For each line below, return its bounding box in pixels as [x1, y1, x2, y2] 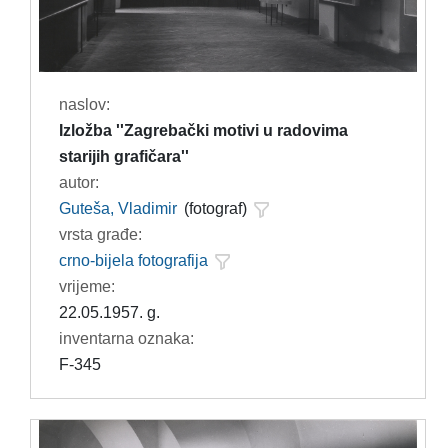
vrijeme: [58, 278, 115, 296]
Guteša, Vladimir [58, 200, 177, 218]
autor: [58, 174, 99, 192]
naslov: [58, 96, 110, 114]
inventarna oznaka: [58, 330, 194, 348]
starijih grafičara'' [58, 148, 189, 166]
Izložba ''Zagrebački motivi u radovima [58, 122, 348, 140]
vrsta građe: [58, 226, 142, 244]
